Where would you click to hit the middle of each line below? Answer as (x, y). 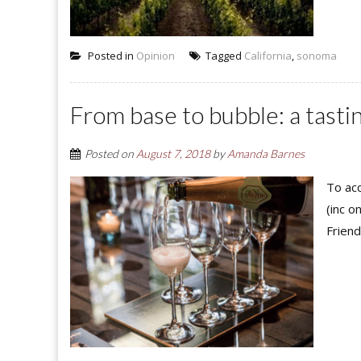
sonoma (317, 56)
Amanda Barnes (266, 154)
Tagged (224, 56)
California (268, 56)
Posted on (110, 154)
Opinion (156, 56)
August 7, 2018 (173, 154)
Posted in (111, 56)
